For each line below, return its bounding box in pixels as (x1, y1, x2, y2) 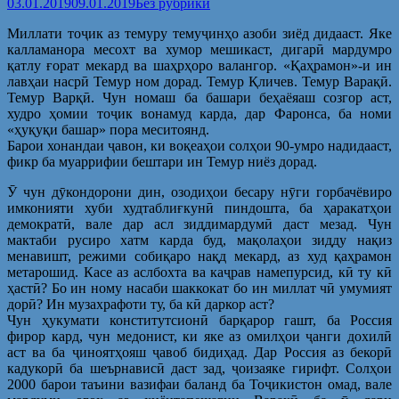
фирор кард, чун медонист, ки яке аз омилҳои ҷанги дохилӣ (7, 328, 392, 344)
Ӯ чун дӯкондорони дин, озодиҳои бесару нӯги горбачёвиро (7, 183, 392, 199)
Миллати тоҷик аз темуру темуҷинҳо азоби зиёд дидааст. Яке (7, 25, 392, 41)
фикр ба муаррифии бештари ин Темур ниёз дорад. (7, 153, 317, 169)
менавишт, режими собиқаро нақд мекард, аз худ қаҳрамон (7, 248, 392, 264)
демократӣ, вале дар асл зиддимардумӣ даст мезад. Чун (7, 216, 392, 232)
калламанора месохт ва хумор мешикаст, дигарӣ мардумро (7, 41, 392, 57)
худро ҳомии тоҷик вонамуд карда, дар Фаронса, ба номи (7, 105, 392, 121)
